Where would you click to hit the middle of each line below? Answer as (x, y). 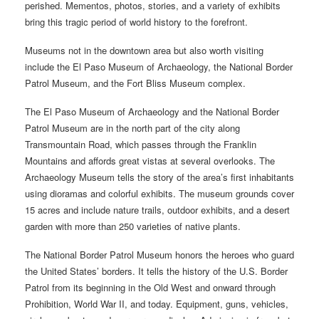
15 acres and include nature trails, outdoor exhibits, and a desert (157, 209)
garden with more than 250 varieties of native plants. (133, 226)
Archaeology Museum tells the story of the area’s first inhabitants (159, 177)
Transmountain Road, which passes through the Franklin (141, 144)
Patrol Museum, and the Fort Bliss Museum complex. (135, 83)
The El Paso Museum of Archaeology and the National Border (152, 111)
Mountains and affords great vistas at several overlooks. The (150, 160)
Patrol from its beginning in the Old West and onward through (150, 287)
